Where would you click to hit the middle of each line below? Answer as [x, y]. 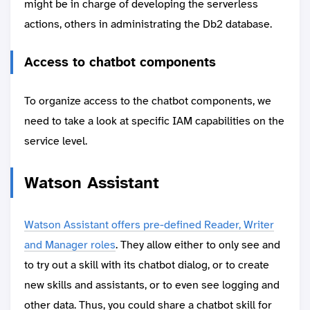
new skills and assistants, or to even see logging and [152, 285]
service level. [56, 141]
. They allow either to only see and [198, 245]
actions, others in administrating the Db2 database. [149, 24]
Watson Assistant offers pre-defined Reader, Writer [149, 225]
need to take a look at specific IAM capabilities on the [154, 121]
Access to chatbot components [120, 63]
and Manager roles [70, 245]
